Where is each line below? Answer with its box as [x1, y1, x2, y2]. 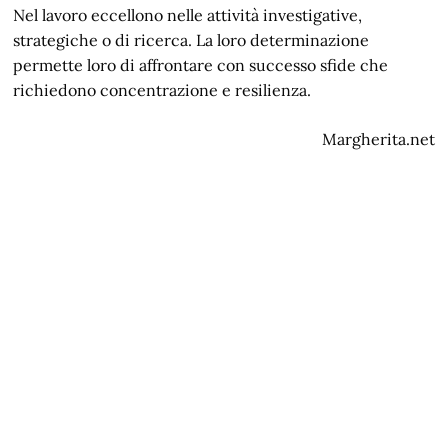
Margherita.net [321, 129, 435, 149]
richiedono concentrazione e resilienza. [13, 80, 312, 100]
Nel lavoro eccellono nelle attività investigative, [13, 5, 363, 25]
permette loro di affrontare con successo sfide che [13, 55, 389, 75]
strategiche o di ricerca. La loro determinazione [13, 30, 370, 50]
